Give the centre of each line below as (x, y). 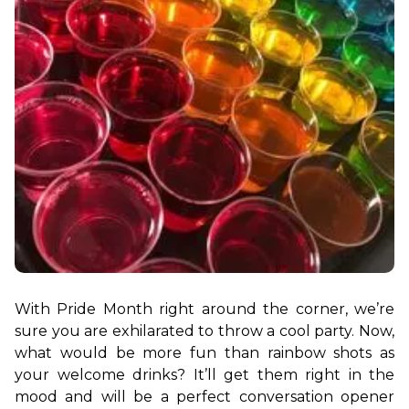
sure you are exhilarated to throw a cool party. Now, (204, 331)
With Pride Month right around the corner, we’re (204, 309)
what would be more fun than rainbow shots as (204, 353)
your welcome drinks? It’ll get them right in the (204, 375)
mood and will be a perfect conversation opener (204, 397)
